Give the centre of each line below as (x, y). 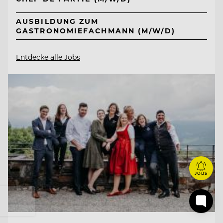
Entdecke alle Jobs (48, 57)
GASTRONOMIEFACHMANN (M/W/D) (96, 31)
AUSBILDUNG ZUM (57, 21)
